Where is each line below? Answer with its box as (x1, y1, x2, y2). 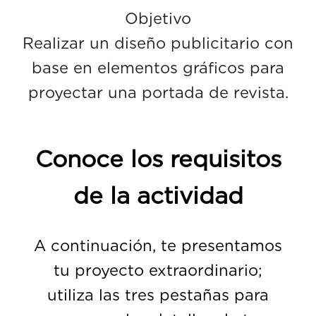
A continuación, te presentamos (34, 236, 282, 255)
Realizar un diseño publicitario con (23, 33, 293, 52)
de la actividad (73, 181, 243, 209)
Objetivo (125, 8, 191, 28)
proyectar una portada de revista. (28, 83, 288, 102)
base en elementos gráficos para (32, 58, 284, 77)
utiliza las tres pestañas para (47, 286, 269, 305)
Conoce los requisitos (35, 144, 281, 173)
